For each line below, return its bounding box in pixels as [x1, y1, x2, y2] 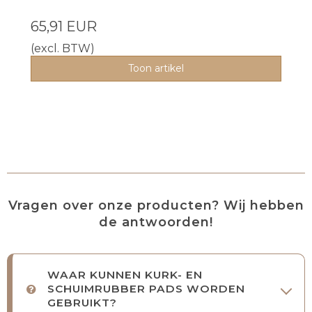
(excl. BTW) [31, 42, 95, 56]
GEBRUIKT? [47, 296, 117, 310]
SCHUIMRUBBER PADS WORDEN [47, 282, 245, 296]
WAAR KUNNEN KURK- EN [47, 268, 203, 282]
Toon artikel [128, 62, 184, 75]
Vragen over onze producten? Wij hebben [8, 198, 304, 214]
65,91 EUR [31, 18, 97, 36]
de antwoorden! [99, 214, 213, 231]
